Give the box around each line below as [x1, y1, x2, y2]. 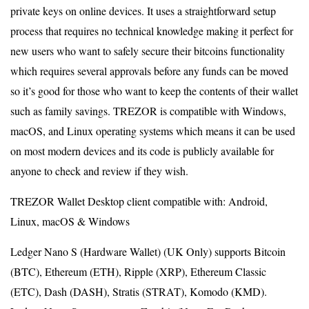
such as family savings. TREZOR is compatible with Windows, [10, 103, 286, 118]
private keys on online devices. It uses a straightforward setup [10, 3, 276, 18]
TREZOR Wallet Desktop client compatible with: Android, [10, 194, 268, 208]
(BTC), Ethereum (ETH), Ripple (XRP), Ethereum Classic [10, 264, 266, 279]
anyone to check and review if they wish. [10, 163, 188, 178]
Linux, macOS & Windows [10, 214, 130, 228]
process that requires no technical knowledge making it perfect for [10, 23, 293, 38]
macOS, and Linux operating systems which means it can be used [10, 123, 295, 138]
